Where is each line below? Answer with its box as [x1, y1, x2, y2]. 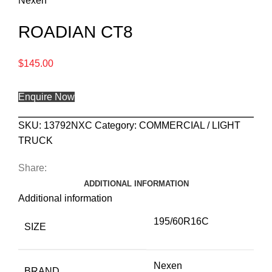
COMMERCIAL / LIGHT [139, 120, 240, 131]
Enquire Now [18, 91, 75, 102]
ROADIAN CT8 [18, 22, 133, 41]
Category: [95, 120, 137, 131]
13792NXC [44, 120, 95, 131]
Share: [18, 162, 47, 173]
